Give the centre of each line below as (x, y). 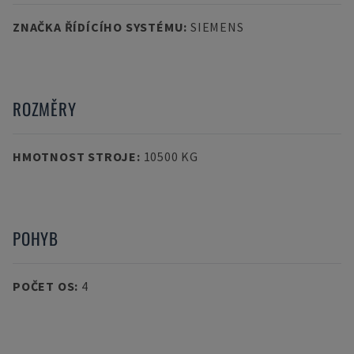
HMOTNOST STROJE (75, 156)
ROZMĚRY (45, 109)
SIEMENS (217, 27)
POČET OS (44, 286)
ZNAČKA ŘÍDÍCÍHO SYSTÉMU (98, 27)
